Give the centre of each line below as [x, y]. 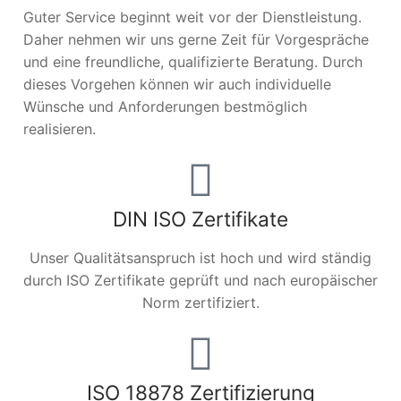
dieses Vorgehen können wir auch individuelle [177, 85]
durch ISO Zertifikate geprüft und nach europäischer [200, 280]
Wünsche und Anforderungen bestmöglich [165, 107]
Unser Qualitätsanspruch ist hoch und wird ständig [200, 257]
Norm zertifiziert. [200, 302]
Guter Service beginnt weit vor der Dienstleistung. [192, 17]
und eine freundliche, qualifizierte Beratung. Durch [193, 62]
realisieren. [60, 129]
